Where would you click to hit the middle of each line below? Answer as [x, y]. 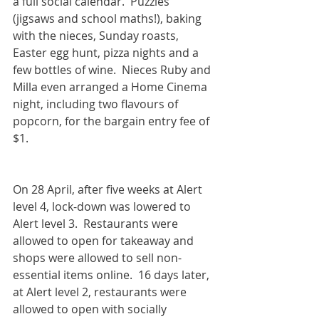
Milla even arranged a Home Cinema [111, 87]
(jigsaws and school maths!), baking [109, 19]
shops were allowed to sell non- [97, 258]
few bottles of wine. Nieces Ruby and [113, 70]
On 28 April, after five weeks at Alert [109, 189]
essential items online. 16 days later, [113, 275]
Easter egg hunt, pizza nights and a [107, 53]
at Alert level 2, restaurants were [101, 292]
